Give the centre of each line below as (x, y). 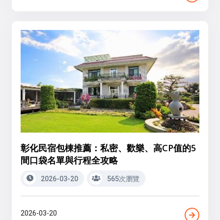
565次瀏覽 (123, 179)
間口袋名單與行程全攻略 (69, 160)
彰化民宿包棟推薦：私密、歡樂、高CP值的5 (108, 148)
